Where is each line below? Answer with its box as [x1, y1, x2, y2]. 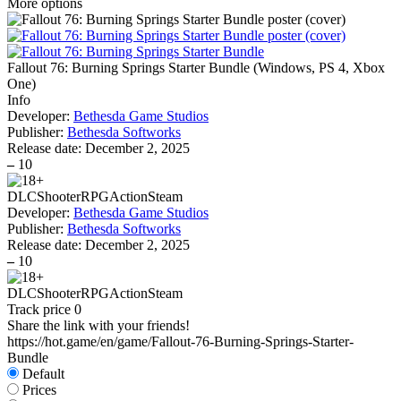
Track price [7, 302, 74, 317]
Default [22, 366, 64, 381]
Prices [22, 382, 56, 397]
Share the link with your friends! [7, 318, 190, 333]
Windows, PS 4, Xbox [258, 60, 385, 75]
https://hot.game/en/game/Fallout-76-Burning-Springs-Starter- [7, 334, 354, 349]
